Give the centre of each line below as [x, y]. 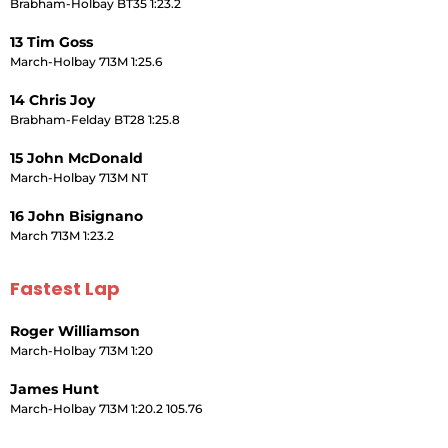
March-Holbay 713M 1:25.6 [86, 61]
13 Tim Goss [51, 41]
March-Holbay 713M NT [79, 177]
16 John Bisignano [76, 215]
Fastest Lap [65, 288]
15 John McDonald [76, 157]
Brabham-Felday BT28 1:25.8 [95, 119]
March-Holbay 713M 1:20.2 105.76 [106, 408]
